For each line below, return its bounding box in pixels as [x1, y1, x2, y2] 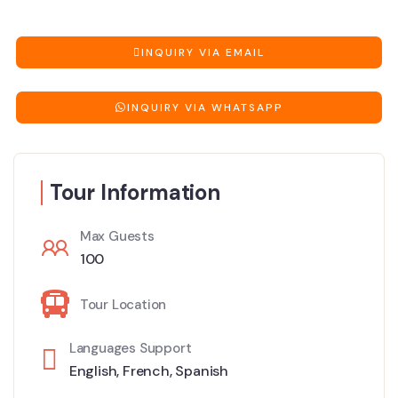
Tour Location [79, 296, 167, 314]
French [123, 361, 170, 380]
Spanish [175, 361, 229, 380]
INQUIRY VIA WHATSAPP [126, 99, 283, 115]
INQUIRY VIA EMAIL [141, 44, 265, 60]
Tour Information [50, 178, 220, 206]
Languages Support [68, 338, 192, 357]
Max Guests [79, 227, 155, 245]
